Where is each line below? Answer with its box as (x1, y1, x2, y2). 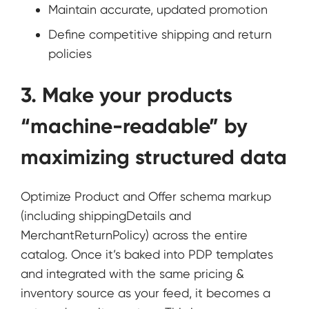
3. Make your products (21, 83, 232, 108)
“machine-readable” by (21, 114, 248, 139)
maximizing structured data (21, 145, 287, 170)
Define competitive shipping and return (48, 26, 272, 41)
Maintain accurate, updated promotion (48, 1, 268, 17)
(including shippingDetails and (21, 208, 191, 223)
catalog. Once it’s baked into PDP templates (21, 247, 273, 262)
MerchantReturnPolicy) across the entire (21, 228, 248, 243)
